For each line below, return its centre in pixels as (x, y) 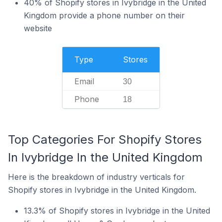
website (38, 28)
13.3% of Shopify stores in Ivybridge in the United (117, 211)
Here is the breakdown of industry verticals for (96, 177)
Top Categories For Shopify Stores (105, 139)
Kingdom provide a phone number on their (104, 15)
